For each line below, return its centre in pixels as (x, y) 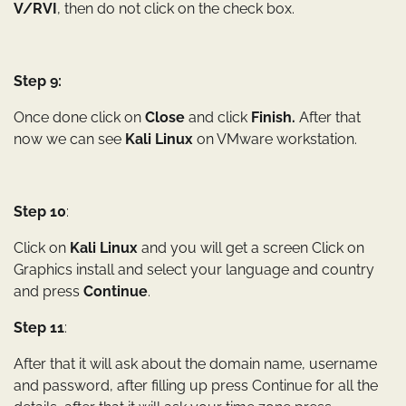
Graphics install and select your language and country (194, 270)
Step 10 (40, 212)
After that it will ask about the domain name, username (195, 364)
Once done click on (79, 118)
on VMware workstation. (275, 140)
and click (218, 118)
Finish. (273, 118)
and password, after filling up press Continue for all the (196, 386)
